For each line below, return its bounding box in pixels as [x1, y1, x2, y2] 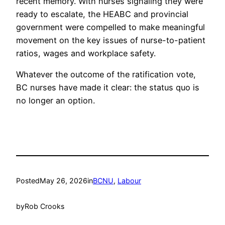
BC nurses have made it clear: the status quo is [16, 82, 199, 92]
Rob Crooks [25, 202, 64, 211]
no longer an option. [16, 95, 95, 105]
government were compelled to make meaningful [16, 22, 205, 32]
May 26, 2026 [40, 176, 87, 185]
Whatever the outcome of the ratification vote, [16, 69, 196, 79]
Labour [118, 176, 141, 185]
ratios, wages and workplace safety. [16, 48, 156, 58]
